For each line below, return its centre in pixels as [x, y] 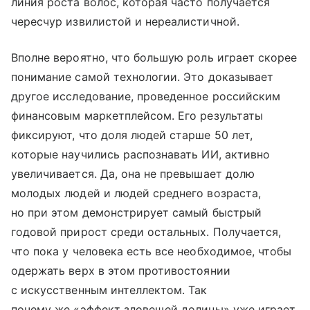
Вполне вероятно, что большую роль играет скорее [154, 57]
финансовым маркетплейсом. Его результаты [137, 115]
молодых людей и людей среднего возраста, [136, 193]
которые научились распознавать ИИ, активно [141, 154]
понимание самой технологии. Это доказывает [143, 76]
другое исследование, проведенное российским [146, 96]
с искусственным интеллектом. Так [109, 290]
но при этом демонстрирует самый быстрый [136, 212]
